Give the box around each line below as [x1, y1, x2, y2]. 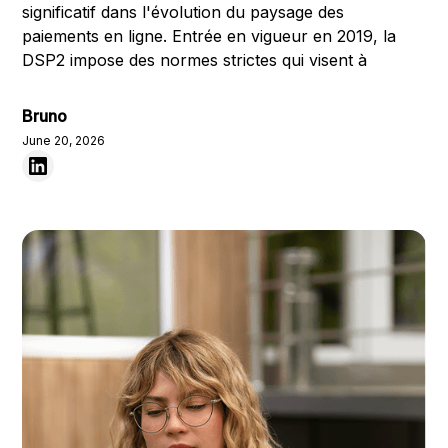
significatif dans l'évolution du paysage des [22, 2, 345, 22]
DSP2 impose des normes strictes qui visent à [22, 50, 368, 70]
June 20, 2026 [22, 133, 106, 148]
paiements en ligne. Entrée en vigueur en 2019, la [22, 26, 397, 46]
